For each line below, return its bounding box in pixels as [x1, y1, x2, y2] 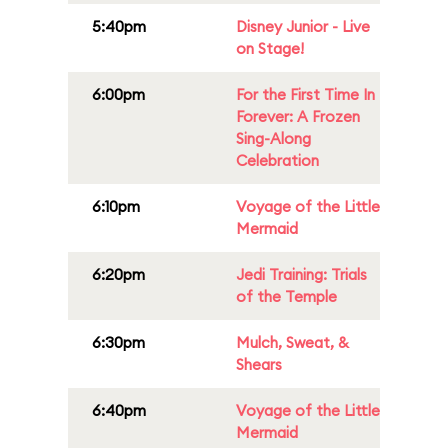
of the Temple [236, 287, 337, 306]
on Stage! [236, 39, 304, 58]
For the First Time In [236, 85, 375, 104]
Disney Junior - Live [236, 17, 370, 36]
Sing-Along [236, 129, 311, 148]
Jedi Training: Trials [236, 265, 367, 284]
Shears [236, 355, 282, 374]
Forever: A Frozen [236, 107, 360, 126]
